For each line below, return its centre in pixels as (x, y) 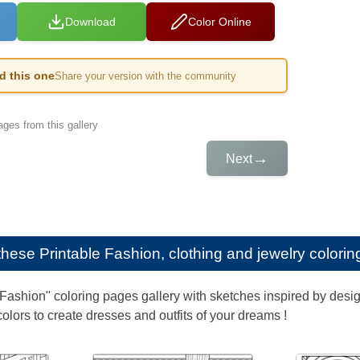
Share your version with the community (145, 76)
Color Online (219, 22)
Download (91, 22)
